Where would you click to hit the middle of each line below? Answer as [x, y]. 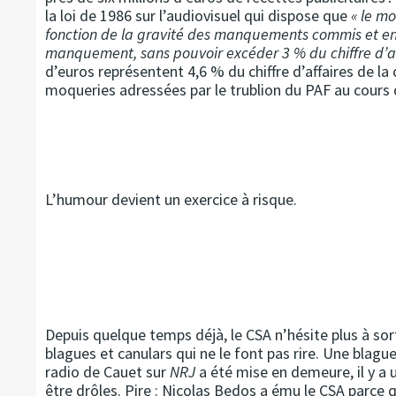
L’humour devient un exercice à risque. [171, 200]
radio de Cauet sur [107, 372]
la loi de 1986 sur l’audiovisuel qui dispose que [198, 16]
